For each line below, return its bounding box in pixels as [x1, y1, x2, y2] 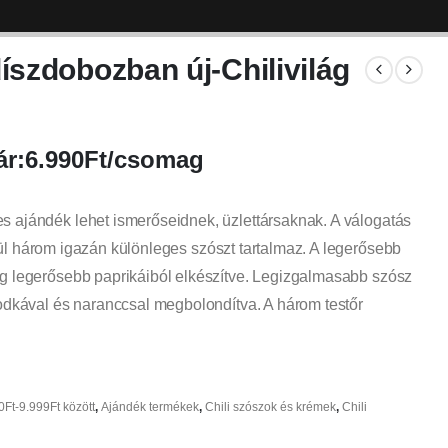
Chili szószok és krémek [204, 400, 336, 415]
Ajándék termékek [100, 400, 199, 415]
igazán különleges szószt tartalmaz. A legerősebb [59, 240, 402, 258]
